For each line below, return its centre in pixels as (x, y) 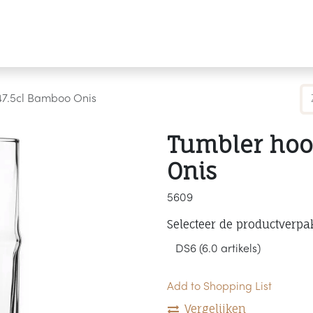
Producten (31, 34)
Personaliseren (265, 34)
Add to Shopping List (219, 287)
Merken (105, 34)
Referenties (182, 34)
